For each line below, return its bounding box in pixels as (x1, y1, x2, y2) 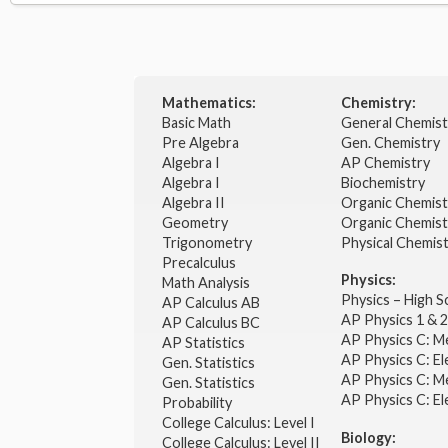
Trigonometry (161, 234, 255, 252)
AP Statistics (161, 334, 245, 352)
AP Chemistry (340, 154, 433, 172)
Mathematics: (161, 94, 256, 112)
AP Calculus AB (161, 294, 263, 312)
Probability (161, 394, 235, 412)
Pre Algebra (161, 134, 239, 152)
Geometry (161, 214, 231, 232)
